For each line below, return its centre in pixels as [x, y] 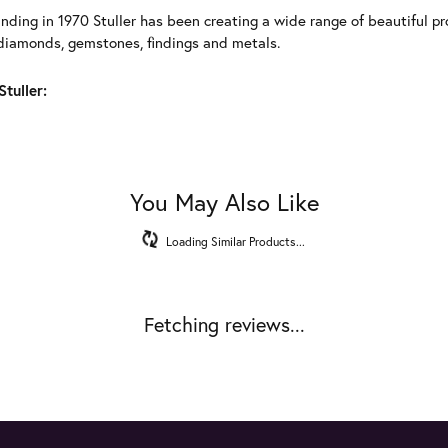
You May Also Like [224, 202]
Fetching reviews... [224, 324]
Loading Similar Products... [235, 241]
